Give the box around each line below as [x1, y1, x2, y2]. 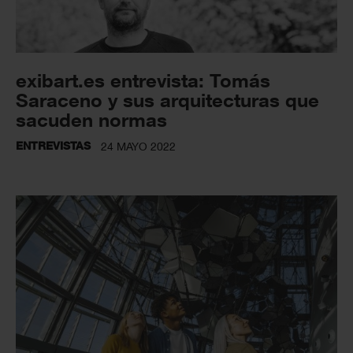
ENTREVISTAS [16, 139, 91, 153]
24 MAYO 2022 [101, 139, 176, 154]
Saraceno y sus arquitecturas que [16, 88, 319, 112]
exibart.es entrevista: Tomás [16, 69, 270, 92]
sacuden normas [16, 108, 167, 132]
